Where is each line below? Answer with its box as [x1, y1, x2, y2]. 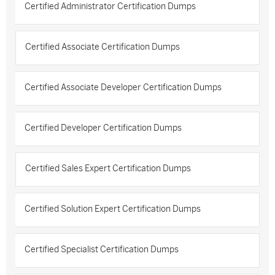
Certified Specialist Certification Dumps [25, 245, 179, 254]
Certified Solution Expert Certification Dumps [25, 204, 201, 214]
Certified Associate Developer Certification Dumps [25, 83, 222, 92]
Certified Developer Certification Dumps [25, 123, 182, 133]
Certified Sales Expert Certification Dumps [25, 164, 191, 173]
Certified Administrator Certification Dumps [25, 2, 196, 11]
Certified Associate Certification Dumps [25, 42, 180, 52]
